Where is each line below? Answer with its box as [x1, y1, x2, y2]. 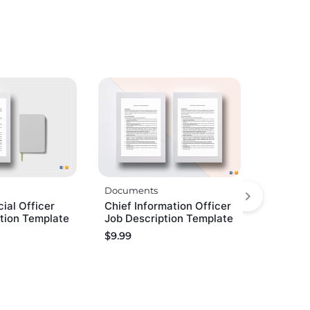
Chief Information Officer [104, 199, 232, 213]
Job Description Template [104, 212, 234, 226]
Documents [104, 185, 158, 197]
